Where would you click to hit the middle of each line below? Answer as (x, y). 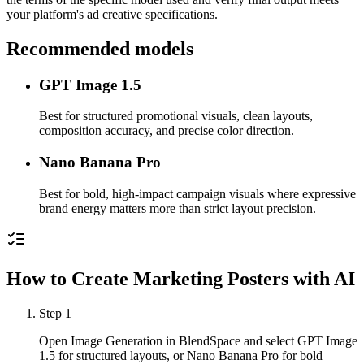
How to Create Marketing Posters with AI (181, 278)
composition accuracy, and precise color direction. (167, 131)
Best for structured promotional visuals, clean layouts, (176, 116)
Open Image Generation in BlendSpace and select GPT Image (198, 340)
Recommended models (100, 48)
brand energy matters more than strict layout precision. (178, 208)
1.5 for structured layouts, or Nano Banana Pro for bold (181, 355)
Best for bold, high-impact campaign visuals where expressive (197, 193)
